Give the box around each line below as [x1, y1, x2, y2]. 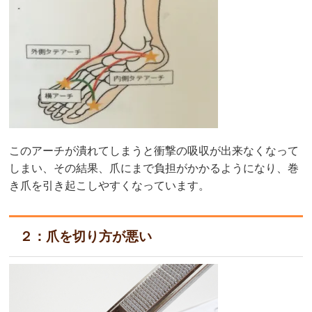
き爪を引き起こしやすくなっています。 [9, 180, 210, 192]
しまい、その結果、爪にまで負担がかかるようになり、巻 [9, 162, 299, 175]
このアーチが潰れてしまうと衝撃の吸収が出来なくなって [9, 145, 299, 157]
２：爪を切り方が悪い [19, 229, 153, 244]
